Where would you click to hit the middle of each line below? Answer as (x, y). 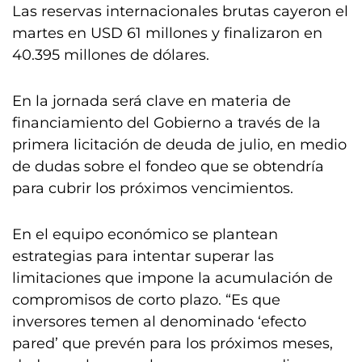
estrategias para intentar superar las (143, 256)
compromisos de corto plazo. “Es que (146, 300)
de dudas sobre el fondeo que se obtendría (168, 166)
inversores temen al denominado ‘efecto (159, 322)
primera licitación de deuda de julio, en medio (179, 145)
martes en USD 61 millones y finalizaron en (167, 33)
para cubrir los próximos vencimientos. (153, 188)
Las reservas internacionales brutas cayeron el (180, 11)
